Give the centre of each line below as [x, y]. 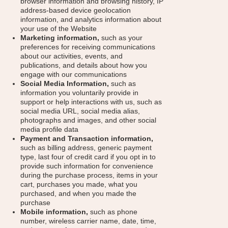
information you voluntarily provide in [79, 93]
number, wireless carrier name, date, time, [88, 221]
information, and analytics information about [91, 19]
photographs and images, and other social [88, 120]
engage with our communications [74, 74]
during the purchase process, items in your [89, 175]
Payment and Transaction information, [87, 138]
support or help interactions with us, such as [91, 102]
